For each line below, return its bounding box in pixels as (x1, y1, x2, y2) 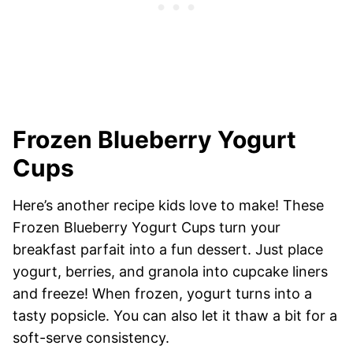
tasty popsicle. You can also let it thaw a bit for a (13, 307, 337, 325)
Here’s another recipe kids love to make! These (13, 197, 324, 214)
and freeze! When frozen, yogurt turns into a (13, 285, 312, 303)
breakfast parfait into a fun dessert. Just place (13, 241, 323, 258)
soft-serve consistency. (13, 329, 169, 347)
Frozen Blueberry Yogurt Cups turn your (13, 219, 281, 236)
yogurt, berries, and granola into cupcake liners (13, 263, 328, 281)
